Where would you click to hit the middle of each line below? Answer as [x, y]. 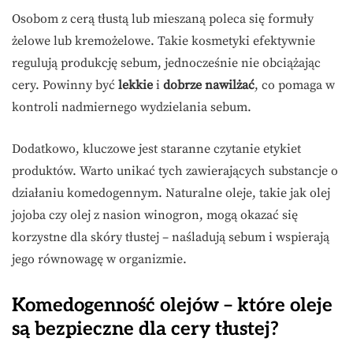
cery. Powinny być [65, 85]
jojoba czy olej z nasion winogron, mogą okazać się [155, 216]
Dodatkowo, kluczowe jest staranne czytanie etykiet [156, 149]
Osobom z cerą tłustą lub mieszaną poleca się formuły [163, 19]
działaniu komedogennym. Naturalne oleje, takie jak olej [171, 193]
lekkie [136, 85]
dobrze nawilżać [209, 85]
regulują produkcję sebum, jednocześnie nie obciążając [166, 63]
